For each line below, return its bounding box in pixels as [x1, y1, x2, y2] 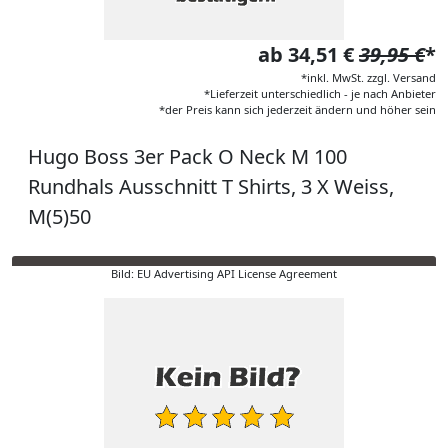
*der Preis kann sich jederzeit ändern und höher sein [159, 102, 436, 117]
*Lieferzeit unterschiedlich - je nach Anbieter [204, 86, 436, 101]
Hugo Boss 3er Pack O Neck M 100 [28, 143, 347, 170]
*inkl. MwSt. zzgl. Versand [301, 70, 436, 85]
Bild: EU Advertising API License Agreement [111, 266, 337, 281]
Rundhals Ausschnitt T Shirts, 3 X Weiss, [28, 173, 394, 200]
